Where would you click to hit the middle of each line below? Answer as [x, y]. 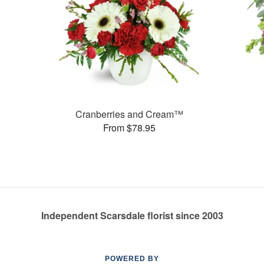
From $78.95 [129, 127]
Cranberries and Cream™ [129, 114]
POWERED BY [132, 259]
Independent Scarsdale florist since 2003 [132, 215]
